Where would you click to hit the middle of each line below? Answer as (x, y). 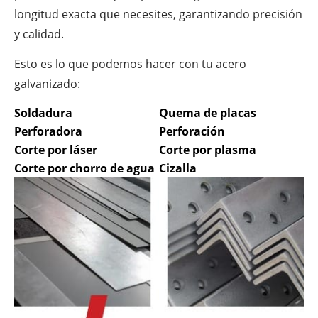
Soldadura (43, 113)
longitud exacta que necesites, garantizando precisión (158, 14)
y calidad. (39, 34)
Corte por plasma (208, 150)
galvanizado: (47, 84)
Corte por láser (56, 150)
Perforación (192, 132)
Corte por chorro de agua (84, 169)
